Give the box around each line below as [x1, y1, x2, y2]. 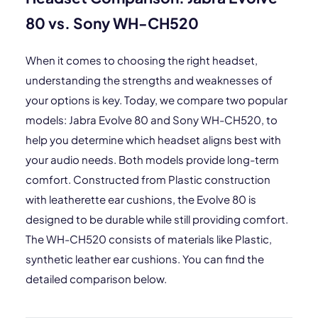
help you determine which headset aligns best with [26, 133, 281, 146]
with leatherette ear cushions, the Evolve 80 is [26, 192, 256, 206]
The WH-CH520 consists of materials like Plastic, [26, 232, 272, 246]
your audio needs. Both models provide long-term [26, 153, 279, 166]
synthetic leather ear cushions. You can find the [26, 252, 264, 265]
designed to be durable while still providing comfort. [26, 212, 288, 226]
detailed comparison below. [26, 272, 167, 285]
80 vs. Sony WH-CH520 [26, 13, 199, 33]
